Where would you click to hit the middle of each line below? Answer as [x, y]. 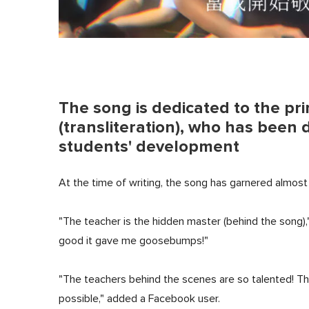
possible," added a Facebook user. [139, 299]
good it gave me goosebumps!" [133, 241]
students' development [149, 147]
